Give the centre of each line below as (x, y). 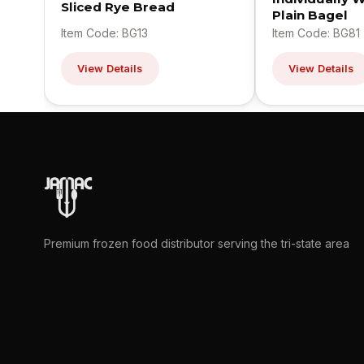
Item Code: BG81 (316, 33)
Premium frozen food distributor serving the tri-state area (197, 244)
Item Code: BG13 (104, 33)
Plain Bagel (310, 15)
